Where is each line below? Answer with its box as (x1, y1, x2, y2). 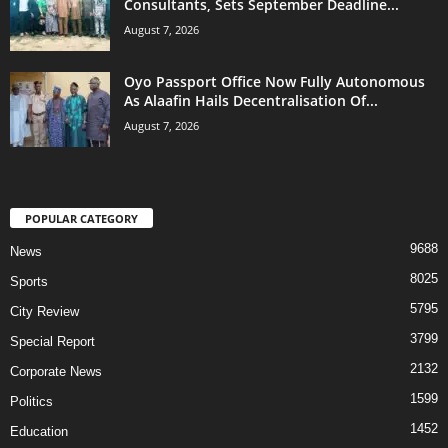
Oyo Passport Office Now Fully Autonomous (124, 71, 425, 91)
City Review (10, 303, 79, 319)
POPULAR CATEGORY (25, 210, 138, 226)
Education (10, 423, 68, 439)
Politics (10, 393, 53, 409)
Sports (10, 273, 48, 289)
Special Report (10, 333, 95, 349)
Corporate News (10, 363, 102, 379)
